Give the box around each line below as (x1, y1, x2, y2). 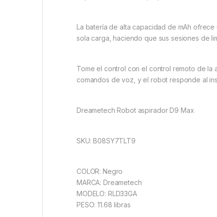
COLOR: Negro (77, 167, 123, 176)
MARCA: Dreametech (77, 178, 142, 187)
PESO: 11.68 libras (77, 201, 131, 209)
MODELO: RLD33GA (77, 189, 137, 198)
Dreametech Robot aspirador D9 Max (77, 106, 194, 115)
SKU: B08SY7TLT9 (77, 137, 136, 145)
